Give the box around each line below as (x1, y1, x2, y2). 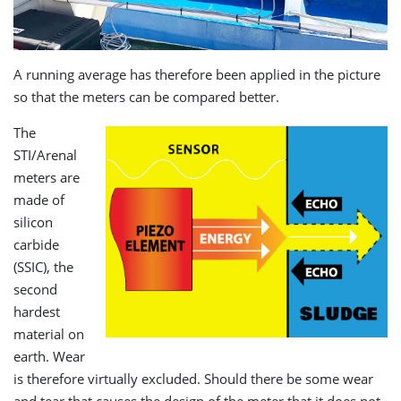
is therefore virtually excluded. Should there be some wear (13, 369, 373, 388)
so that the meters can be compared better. (13, 87, 279, 106)
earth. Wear (13, 346, 85, 365)
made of (13, 190, 64, 209)
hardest (13, 302, 60, 320)
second (13, 279, 57, 298)
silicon (13, 212, 53, 231)
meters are (13, 167, 80, 186)
